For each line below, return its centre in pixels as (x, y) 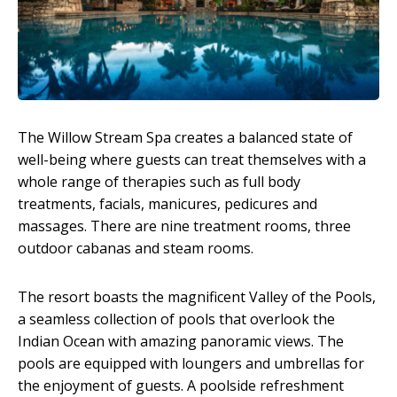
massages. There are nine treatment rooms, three (184, 226)
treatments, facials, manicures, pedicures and (167, 204)
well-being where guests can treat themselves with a (192, 160)
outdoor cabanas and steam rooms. (136, 249)
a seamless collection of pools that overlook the (176, 319)
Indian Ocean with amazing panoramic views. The (181, 342)
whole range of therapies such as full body (159, 182)
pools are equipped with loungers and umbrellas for (191, 364)
